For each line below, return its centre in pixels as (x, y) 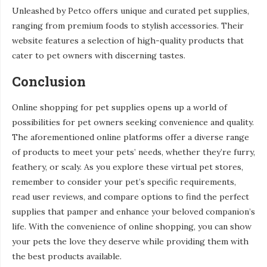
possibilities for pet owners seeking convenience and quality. (133, 122)
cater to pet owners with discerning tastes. (99, 55)
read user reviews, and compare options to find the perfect (131, 196)
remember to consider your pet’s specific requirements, (124, 181)
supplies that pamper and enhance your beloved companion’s (133, 211)
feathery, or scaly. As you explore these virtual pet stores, (128, 167)
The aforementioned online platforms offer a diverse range (131, 137)
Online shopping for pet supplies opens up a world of (119, 107)
